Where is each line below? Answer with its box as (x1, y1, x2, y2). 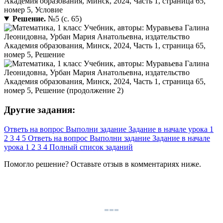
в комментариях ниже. (123, 159, 201, 168)
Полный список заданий (49, 142, 133, 151)
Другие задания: (4, 104, 75, 115)
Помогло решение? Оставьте (4, 159, 103, 168)
